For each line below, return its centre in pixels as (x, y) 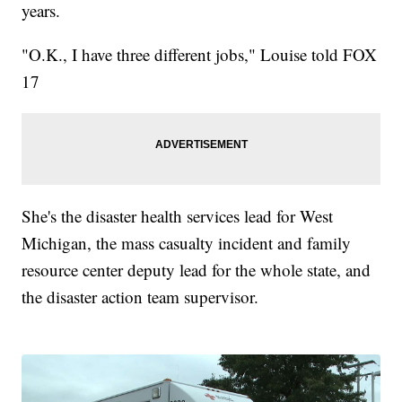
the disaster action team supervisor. (140, 297)
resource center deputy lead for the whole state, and (197, 270)
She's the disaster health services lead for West (178, 216)
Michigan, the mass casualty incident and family (187, 243)
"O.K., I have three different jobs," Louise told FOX (200, 54)
